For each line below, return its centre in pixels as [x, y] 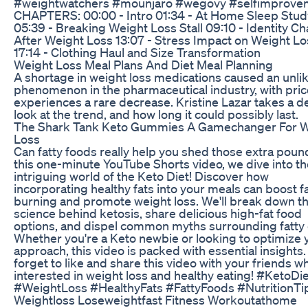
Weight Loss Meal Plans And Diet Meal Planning [143, 64]
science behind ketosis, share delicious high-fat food [158, 213]
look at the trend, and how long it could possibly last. [156, 114]
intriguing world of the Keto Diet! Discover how [141, 176]
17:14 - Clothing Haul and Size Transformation [137, 52]
